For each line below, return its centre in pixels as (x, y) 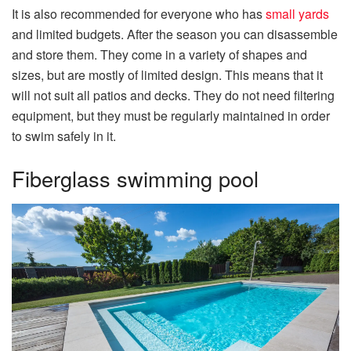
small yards (297, 14)
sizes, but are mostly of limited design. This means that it (167, 75)
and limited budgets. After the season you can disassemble (175, 34)
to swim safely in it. (64, 136)
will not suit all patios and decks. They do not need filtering (173, 96)
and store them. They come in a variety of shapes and (159, 55)
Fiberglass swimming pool (135, 179)
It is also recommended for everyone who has (139, 14)
